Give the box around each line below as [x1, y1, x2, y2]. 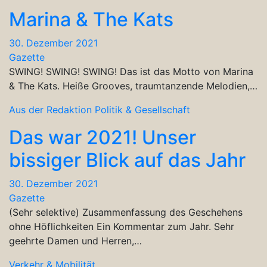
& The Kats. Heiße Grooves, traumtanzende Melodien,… [9, 79, 257, 92]
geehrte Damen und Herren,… [9, 234, 142, 247]
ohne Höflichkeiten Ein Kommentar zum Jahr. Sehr [9, 220, 234, 232]
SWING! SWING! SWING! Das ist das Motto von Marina [9, 65, 253, 77]
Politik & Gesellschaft [95, 103, 190, 116]
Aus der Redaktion [9, 103, 92, 116]
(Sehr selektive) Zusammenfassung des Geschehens [9, 206, 243, 218]
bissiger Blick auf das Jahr [9, 148, 246, 172]
